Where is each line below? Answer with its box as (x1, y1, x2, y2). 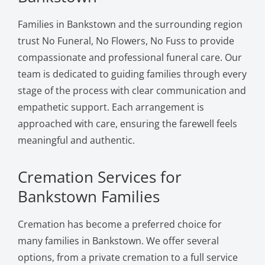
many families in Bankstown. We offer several (17, 234, 219, 247)
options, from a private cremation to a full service (17, 250, 238, 264)
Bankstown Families (17, 185, 160, 207)
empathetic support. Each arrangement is (17, 100, 204, 114)
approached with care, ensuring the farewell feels (17, 117, 237, 130)
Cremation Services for (17, 166, 182, 188)
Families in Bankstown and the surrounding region (17, 17, 243, 31)
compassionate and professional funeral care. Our (17, 50, 242, 64)
